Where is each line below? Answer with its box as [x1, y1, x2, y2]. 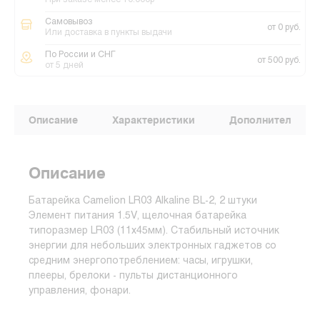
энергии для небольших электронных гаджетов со [29, 241, 276, 251]
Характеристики [112, 114, 195, 126]
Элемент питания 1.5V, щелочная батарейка [29, 211, 246, 221]
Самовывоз [45, 18, 93, 26]
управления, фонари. [29, 286, 131, 296]
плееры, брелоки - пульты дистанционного [29, 271, 238, 281]
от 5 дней [45, 61, 84, 70]
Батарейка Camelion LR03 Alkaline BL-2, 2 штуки [29, 196, 257, 206]
